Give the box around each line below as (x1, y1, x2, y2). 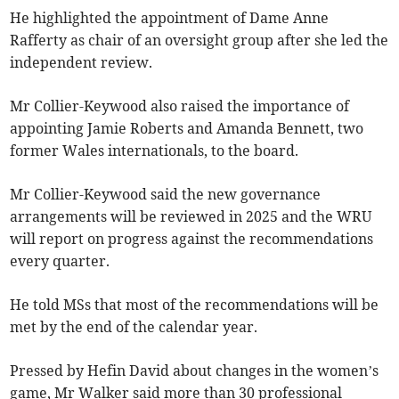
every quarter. (10, 251, 110, 270)
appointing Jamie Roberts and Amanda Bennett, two (10, 118, 364, 137)
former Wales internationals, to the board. (10, 141, 299, 159)
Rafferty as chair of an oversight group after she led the (10, 30, 389, 49)
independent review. (10, 53, 153, 71)
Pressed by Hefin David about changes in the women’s (10, 361, 379, 379)
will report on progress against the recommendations (10, 229, 374, 248)
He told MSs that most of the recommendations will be (10, 295, 379, 313)
